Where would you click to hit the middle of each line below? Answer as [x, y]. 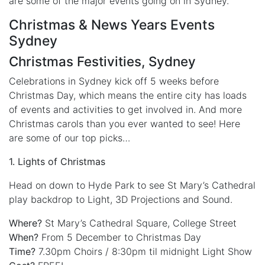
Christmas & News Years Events [112, 25]
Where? [25, 223]
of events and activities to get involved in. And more [125, 110]
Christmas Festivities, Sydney [102, 62]
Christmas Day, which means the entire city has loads [128, 96]
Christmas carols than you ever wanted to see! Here [125, 124]
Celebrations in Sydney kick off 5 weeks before [114, 81]
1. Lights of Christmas [57, 162]
